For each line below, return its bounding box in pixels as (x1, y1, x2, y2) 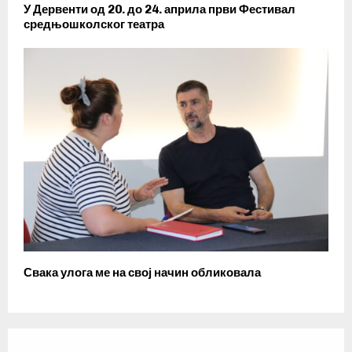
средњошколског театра (24, 16, 164, 31)
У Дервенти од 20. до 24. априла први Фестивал (24, 2, 295, 16)
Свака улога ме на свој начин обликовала (24, 265, 261, 280)
